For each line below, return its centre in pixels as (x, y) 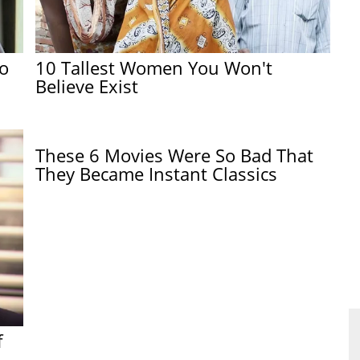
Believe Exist (87, 86)
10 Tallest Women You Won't (154, 68)
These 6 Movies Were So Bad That (175, 155)
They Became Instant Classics (157, 173)
